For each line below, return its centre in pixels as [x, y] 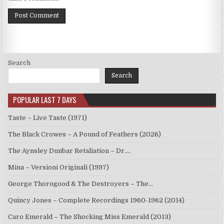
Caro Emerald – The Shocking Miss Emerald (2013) [90, 217]
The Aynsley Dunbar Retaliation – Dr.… [69, 151]
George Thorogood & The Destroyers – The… [81, 184]
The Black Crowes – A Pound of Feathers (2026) [85, 134]
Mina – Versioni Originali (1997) [59, 167]
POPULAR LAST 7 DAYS [45, 100]
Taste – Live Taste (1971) [48, 118]
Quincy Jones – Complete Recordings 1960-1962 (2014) [96, 200]
